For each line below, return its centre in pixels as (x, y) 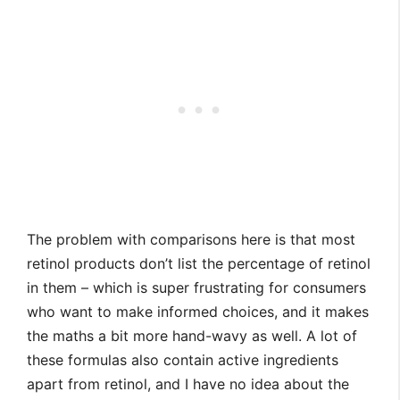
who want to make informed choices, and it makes (198, 312)
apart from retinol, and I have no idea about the (188, 384)
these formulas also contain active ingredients (183, 360)
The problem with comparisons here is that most (191, 240)
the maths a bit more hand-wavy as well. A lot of (192, 336)
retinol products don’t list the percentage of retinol (199, 264)
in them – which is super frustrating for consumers (196, 288)
